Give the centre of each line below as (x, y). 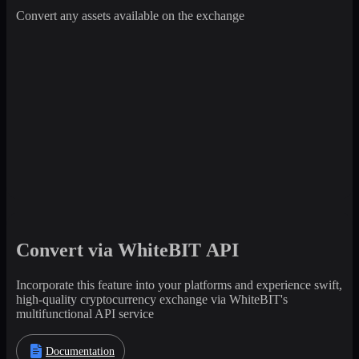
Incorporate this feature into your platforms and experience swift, (179, 285)
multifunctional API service (85, 314)
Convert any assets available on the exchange (130, 16)
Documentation (80, 351)
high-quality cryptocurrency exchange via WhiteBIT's (152, 299)
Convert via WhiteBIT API (127, 250)
